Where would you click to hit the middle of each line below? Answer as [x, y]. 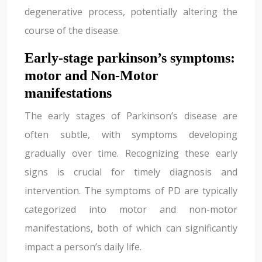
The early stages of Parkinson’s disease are [131, 116]
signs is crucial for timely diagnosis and [131, 172]
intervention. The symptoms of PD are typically [131, 191]
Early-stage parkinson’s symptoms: [130, 58]
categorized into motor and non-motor [131, 209]
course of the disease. [72, 30]
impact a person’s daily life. [83, 247]
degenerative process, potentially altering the [131, 12]
